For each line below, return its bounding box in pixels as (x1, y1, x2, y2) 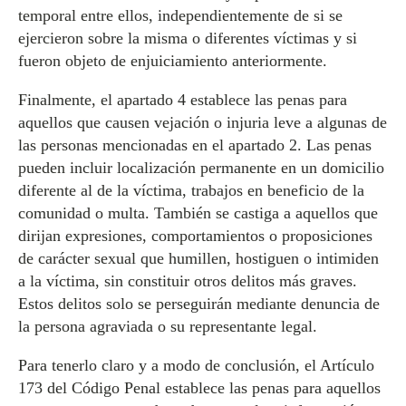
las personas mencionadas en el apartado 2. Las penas (18, 136, 372, 154)
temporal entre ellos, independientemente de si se (18, 6, 343, 24)
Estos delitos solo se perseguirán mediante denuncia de (18, 295, 380, 313)
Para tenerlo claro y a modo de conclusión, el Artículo (18, 356, 374, 374)
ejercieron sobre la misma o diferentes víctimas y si (18, 29, 357, 47)
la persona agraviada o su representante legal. (18, 317, 317, 335)
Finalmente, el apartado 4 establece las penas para (18, 91, 347, 109)
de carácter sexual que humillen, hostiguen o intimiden (18, 249, 379, 267)
